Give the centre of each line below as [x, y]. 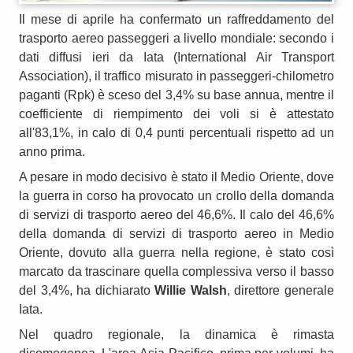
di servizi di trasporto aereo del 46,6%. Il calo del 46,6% [176, 214]
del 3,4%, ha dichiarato [87, 290]
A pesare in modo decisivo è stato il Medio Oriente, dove [176, 176]
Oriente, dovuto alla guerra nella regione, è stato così [176, 252]
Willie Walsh [191, 290]
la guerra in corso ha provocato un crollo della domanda [176, 195]
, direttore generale [281, 290]
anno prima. [52, 151]
